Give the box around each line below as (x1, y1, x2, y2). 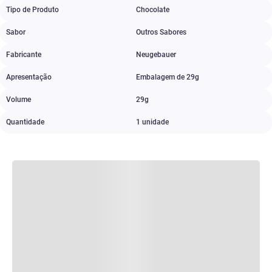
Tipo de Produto (6, 5, 59, 14)
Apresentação (6, 73, 52, 81)
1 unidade (136, 118, 169, 126)
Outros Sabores (136, 28, 186, 36)
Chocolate (136, 5, 169, 14)
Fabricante (6, 50, 41, 59)
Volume (6, 95, 31, 104)
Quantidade (6, 118, 44, 126)
